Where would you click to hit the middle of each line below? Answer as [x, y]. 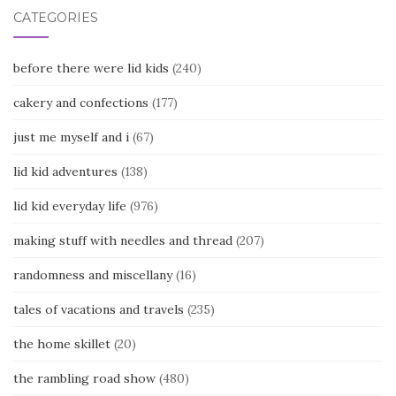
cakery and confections [81, 103]
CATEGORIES [56, 18]
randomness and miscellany [93, 275]
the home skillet [62, 344]
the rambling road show [84, 379]
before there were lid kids [91, 69]
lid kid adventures [65, 172]
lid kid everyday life [70, 206]
